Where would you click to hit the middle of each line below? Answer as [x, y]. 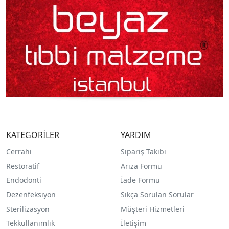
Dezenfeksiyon [31, 195]
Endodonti [24, 180]
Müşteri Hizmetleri [152, 209]
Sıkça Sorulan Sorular [157, 195]
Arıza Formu [141, 166]
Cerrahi [19, 152]
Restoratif [23, 166]
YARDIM [136, 135]
